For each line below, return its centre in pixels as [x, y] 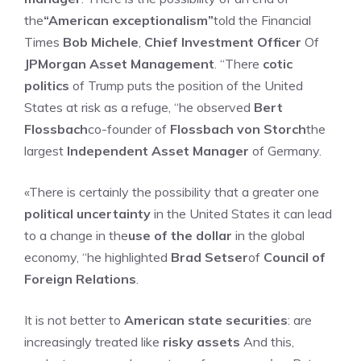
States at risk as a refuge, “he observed [139, 107]
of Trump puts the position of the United [186, 85]
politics [47, 85]
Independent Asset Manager [158, 151]
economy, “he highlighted [98, 257]
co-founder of [129, 129]
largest [46, 151]
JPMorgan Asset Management [119, 64]
